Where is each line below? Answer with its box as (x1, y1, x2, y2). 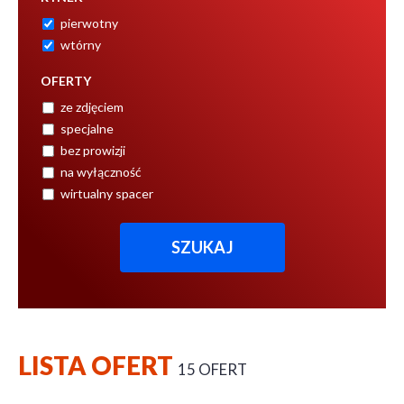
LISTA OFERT (18, 349, 178, 381)
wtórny (60, 36, 101, 52)
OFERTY (41, 72, 91, 88)
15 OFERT (178, 359, 247, 379)
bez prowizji (60, 142, 125, 158)
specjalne (60, 120, 114, 136)
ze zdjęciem (60, 98, 124, 115)
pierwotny (60, 14, 118, 31)
